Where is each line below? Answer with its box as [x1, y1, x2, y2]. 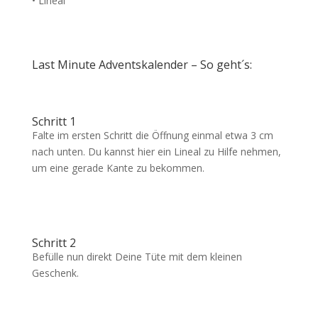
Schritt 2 [31, 235, 76, 251]
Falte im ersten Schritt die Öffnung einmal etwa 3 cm [31, 128, 273, 143]
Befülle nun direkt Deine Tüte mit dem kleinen [31, 250, 242, 264]
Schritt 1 [31, 114, 76, 130]
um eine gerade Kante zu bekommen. [31, 161, 204, 175]
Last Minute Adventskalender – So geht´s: [31, 57, 252, 73]
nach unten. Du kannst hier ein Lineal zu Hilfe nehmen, [31, 145, 281, 159]
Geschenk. [31, 266, 79, 280]
